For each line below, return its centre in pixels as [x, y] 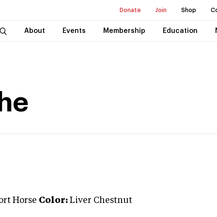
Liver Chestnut [101, 201]
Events [74, 31]
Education [180, 31]
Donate [130, 10]
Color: [53, 201]
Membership [124, 31]
